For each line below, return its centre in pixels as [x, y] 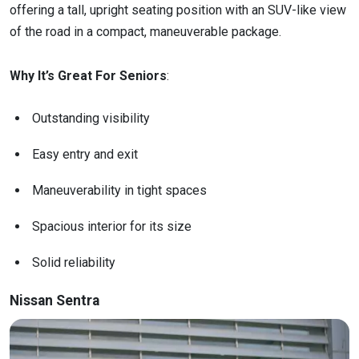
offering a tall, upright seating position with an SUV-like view [178, 10]
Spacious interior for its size [112, 226]
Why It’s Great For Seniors [88, 75]
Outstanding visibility [91, 118]
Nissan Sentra [54, 300]
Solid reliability [75, 262]
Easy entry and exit [85, 154]
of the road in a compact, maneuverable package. [147, 32]
